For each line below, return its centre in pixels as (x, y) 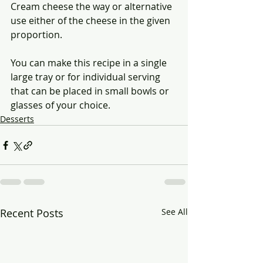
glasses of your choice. (60, 105)
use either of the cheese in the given (92, 21)
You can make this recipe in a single (90, 63)
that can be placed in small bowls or (91, 91)
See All (175, 212)
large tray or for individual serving (87, 77)
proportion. (36, 35)
